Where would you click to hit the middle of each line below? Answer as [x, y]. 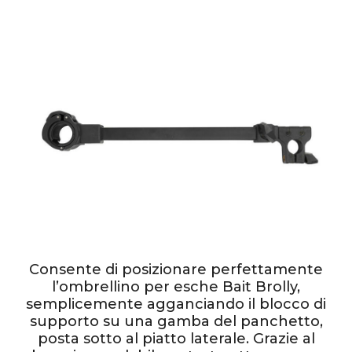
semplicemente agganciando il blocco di [176, 304]
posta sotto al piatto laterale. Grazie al [176, 338]
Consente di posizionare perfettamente [176, 269]
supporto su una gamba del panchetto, [176, 321]
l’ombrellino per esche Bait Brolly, [176, 286]
